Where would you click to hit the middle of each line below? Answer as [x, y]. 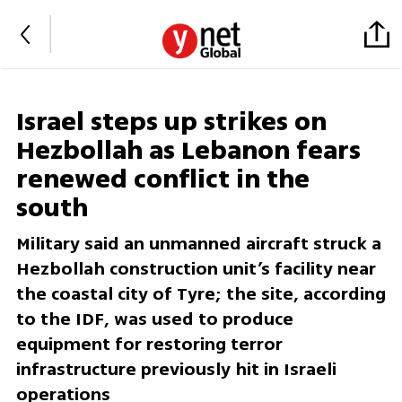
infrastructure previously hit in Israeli [176, 370]
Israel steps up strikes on [171, 122]
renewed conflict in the [162, 180]
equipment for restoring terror [149, 345]
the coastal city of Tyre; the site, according [201, 294]
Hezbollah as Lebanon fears [188, 151]
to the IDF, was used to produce [154, 319]
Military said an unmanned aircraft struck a [198, 244]
